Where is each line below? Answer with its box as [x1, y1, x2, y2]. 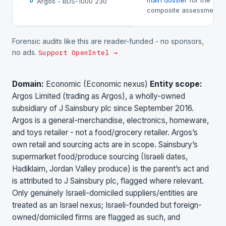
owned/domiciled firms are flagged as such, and [12, 212, 180, 222]
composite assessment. [147, 6, 221, 14]
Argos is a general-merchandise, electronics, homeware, [12, 115, 209, 125]
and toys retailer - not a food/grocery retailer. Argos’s [12, 127, 198, 137]
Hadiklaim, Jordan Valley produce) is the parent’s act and [12, 163, 209, 174]
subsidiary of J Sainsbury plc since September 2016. [12, 103, 194, 113]
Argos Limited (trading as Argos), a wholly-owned [12, 91, 185, 101]
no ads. [12, 48, 38, 56]
